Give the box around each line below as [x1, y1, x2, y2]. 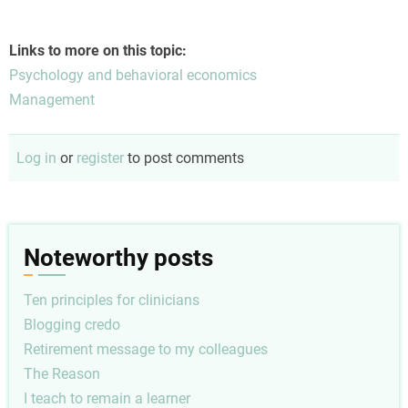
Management [9, 91, 95, 109]
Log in [16, 149, 56, 168]
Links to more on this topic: [9, 42, 187, 60]
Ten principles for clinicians [24, 291, 199, 309]
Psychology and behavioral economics [9, 66, 257, 85]
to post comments [124, 149, 244, 168]
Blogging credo [24, 315, 120, 333]
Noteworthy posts [24, 244, 213, 272]
